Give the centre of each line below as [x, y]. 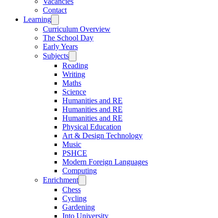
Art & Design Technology [102, 136]
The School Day [68, 38]
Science [74, 92]
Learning [37, 19]
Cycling [74, 199]
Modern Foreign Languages [105, 162]
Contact [55, 10]
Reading [75, 66]
